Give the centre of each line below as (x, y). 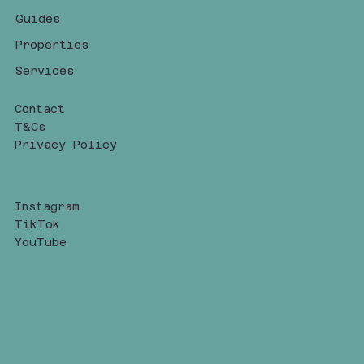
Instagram (47, 206)
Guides (37, 18)
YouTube (40, 242)
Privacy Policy (65, 144)
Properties (52, 44)
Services (44, 70)
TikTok (37, 224)
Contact (39, 108)
